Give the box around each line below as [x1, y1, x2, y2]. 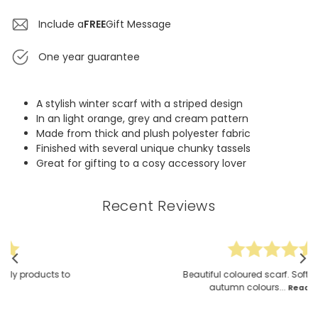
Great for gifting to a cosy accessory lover [35, 156, 246, 171]
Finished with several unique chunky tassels [35, 141, 251, 156]
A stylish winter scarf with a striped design [35, 97, 243, 111]
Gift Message [106, 17, 171, 32]
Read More [214, 283, 261, 294]
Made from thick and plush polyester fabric [35, 126, 251, 141]
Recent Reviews [102, 196, 216, 216]
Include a [38, 17, 84, 32]
